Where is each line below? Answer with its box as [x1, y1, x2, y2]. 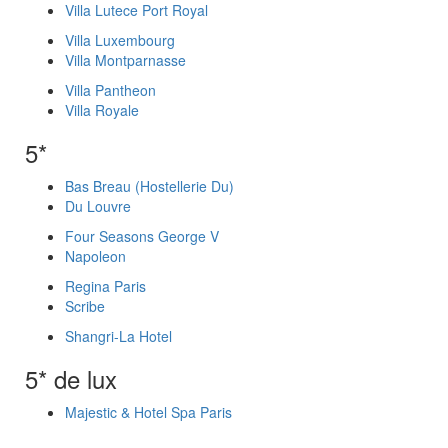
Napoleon [65, 246, 126, 266]
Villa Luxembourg [65, 30, 175, 50]
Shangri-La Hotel [65, 326, 172, 346]
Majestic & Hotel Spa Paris [65, 402, 232, 422]
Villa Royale [65, 100, 139, 120]
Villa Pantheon [65, 80, 156, 100]
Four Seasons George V [65, 226, 219, 246]
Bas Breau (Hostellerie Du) [65, 176, 234, 196]
